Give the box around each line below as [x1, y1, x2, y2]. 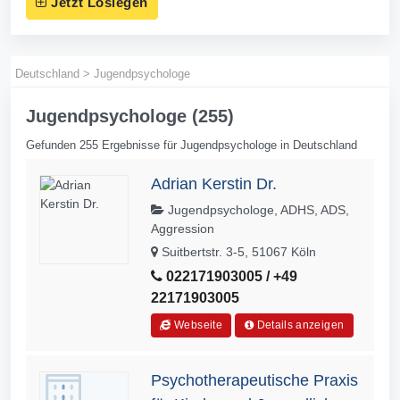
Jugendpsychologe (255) [26, 105, 234, 126]
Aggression [151, 221, 214, 236]
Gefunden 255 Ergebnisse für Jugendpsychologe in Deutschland [26, 137, 357, 152]
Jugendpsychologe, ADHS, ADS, [164, 202, 349, 217]
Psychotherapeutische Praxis [151, 371, 358, 389]
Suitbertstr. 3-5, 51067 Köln [158, 244, 316, 259]
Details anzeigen [254, 318, 345, 331]
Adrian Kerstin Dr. [151, 174, 277, 193]
